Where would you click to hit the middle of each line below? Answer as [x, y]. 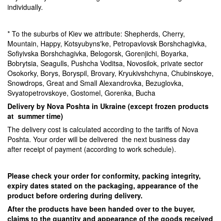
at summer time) [35, 116]
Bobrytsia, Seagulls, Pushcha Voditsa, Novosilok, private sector [105, 63]
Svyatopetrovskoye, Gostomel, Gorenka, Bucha [81, 93]
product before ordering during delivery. [75, 195]
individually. [25, 7]
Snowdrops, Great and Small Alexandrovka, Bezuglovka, [95, 83]
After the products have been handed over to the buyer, [101, 209]
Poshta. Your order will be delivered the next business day [99, 139]
